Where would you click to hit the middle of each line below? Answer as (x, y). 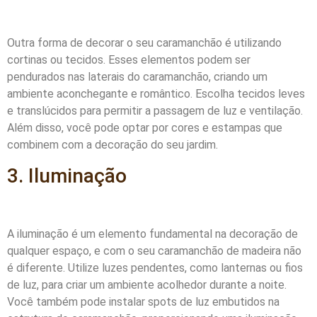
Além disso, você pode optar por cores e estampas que (145, 128)
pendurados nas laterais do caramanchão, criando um (137, 77)
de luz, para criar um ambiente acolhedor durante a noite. (147, 285)
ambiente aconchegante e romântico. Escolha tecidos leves (156, 94)
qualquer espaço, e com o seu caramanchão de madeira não (154, 251)
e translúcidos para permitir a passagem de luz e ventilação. (155, 111)
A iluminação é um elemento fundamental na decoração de (152, 234)
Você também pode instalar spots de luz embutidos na (143, 302)
